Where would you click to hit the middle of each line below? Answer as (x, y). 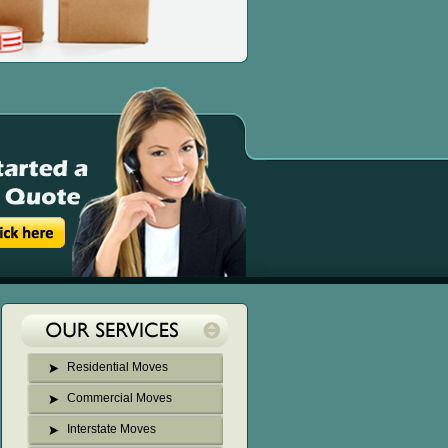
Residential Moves (117, 367)
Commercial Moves (119, 398)
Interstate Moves (111, 429)
